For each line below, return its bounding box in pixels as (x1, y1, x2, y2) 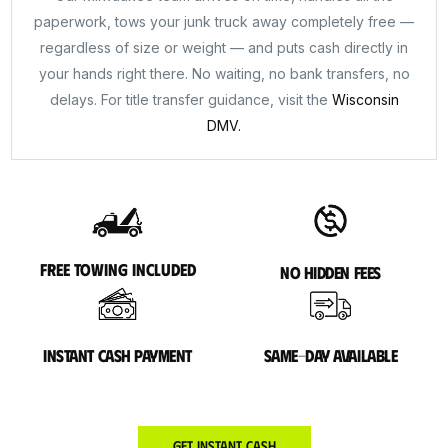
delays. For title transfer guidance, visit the (49, 91, 332, 108)
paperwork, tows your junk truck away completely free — (34, 13, 414, 30)
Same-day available (263, 344, 398, 365)
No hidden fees (280, 261, 381, 282)
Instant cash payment (43, 344, 193, 365)
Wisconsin (331, 91, 399, 108)
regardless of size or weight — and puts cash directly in (40, 39, 408, 56)
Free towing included (39, 258, 196, 279)
